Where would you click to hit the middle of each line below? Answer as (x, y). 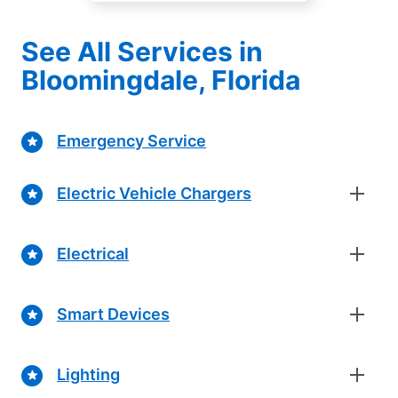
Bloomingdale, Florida (161, 80)
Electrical (93, 254)
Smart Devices (113, 314)
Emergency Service (131, 141)
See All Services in (142, 51)
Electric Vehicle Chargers (154, 194)
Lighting (88, 375)
